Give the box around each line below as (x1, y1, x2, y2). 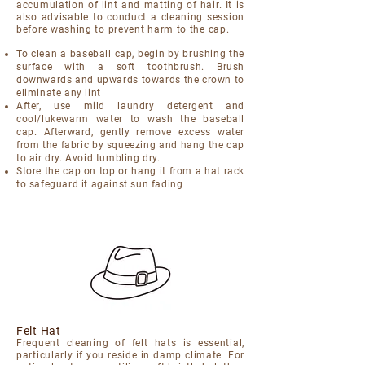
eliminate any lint (16, 87, 101, 99)
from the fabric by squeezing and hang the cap (16, 139, 244, 151)
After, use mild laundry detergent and (16, 100, 244, 112)
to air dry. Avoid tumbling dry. (16, 152, 161, 164)
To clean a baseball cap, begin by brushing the (16, 48, 244, 59)
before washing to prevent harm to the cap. (16, 24, 230, 35)
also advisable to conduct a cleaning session (16, 11, 244, 23)
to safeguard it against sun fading (16, 178, 183, 190)
